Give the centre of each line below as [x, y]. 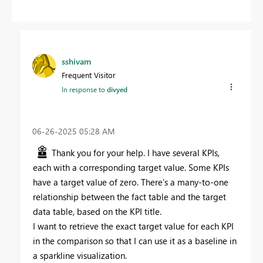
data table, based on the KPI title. [97, 212]
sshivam [76, 62]
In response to [84, 90]
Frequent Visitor [89, 75]
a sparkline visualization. [80, 256]
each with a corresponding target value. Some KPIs [131, 168]
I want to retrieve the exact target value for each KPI [133, 226]
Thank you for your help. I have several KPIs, [136, 153]
